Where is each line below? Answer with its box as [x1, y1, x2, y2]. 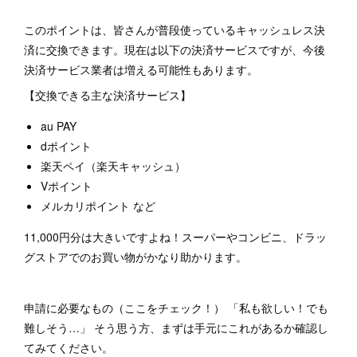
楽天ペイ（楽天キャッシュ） [41, 158, 186, 174]
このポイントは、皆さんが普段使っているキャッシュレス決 [24, 22, 325, 37]
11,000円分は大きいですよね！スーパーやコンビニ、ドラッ [24, 229, 327, 245]
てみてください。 [24, 339, 113, 355]
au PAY [41, 118, 76, 134]
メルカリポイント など [41, 198, 159, 214]
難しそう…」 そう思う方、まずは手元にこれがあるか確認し [24, 320, 328, 335]
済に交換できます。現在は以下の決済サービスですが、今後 [24, 41, 325, 57]
